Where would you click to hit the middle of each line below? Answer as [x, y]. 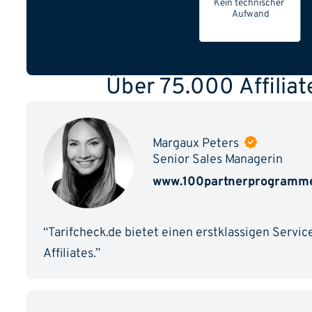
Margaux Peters [197, 143]
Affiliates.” [72, 254]
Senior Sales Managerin [217, 160]
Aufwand [250, 15]
